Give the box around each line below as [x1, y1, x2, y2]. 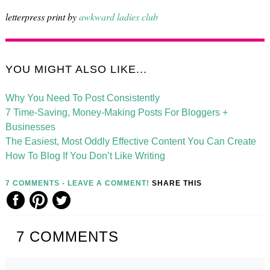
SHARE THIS [151, 179, 202, 188]
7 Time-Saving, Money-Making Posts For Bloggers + [5, 107, 228, 118]
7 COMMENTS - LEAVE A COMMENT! [5, 179, 149, 188]
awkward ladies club [78, 10, 158, 24]
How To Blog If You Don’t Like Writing [5, 151, 165, 162]
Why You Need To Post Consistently [5, 93, 160, 104]
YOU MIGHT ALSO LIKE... [5, 63, 147, 76]
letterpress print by [5, 10, 79, 24]
